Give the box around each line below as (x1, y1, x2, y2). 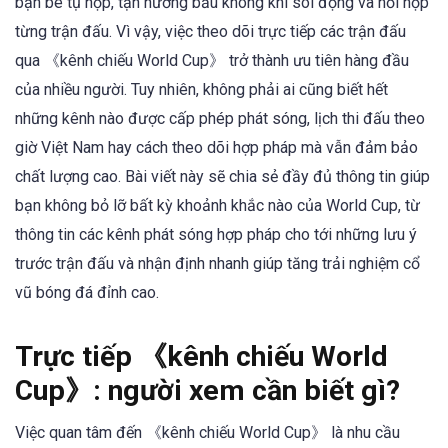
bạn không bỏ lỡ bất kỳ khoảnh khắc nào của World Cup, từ (15, 196, 420, 215)
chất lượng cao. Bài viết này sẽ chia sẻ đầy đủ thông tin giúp (15, 167, 430, 186)
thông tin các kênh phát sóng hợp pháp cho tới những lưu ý (15, 225, 417, 244)
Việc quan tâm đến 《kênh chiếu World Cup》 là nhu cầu (15, 423, 400, 443)
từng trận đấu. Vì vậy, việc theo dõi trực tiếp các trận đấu (15, 22, 406, 41)
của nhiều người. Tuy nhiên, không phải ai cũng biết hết (15, 80, 388, 99)
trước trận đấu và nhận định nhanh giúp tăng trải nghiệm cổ (15, 254, 420, 273)
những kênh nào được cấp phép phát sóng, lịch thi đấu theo (15, 109, 425, 128)
